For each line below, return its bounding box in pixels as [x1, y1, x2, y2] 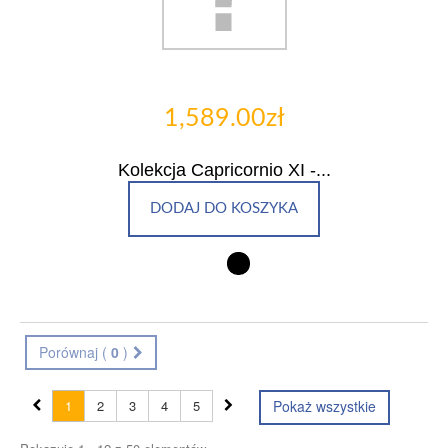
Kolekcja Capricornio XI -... [117, 159, 331, 180]
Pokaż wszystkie [273, 395, 376, 416]
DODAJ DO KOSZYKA [150, 200, 298, 216]
